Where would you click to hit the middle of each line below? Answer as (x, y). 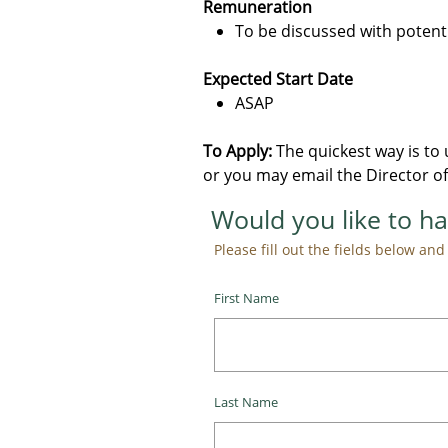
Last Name (246, 402)
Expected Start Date (278, 79)
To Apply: (237, 151)
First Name (246, 298)
